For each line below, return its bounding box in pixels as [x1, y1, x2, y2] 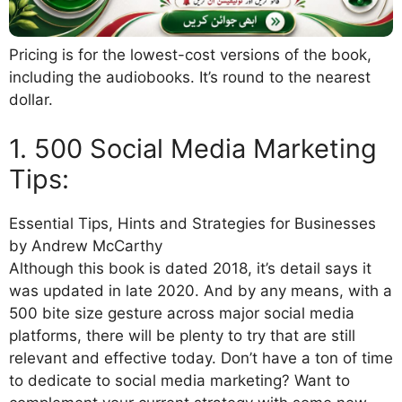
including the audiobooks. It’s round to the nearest [9, 67, 371, 86]
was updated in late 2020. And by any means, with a [9, 282, 392, 301]
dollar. [9, 90, 53, 109]
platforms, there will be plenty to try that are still [9, 327, 355, 345]
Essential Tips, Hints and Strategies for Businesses [9, 214, 376, 233]
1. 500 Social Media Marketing [9, 133, 377, 165]
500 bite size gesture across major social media [9, 304, 354, 323]
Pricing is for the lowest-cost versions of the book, [9, 45, 371, 64]
